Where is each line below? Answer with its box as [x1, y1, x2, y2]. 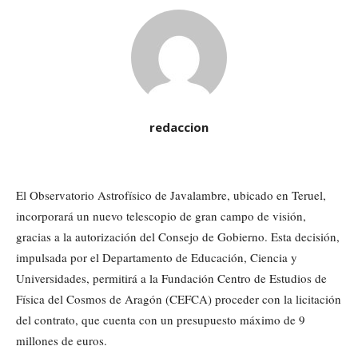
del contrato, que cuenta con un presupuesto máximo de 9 [16, 312, 305, 328]
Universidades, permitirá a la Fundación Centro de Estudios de [16, 270, 327, 287]
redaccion [149, 119, 209, 136]
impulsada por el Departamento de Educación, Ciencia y [16, 249, 297, 266]
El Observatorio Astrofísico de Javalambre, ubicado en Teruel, [16, 187, 326, 204]
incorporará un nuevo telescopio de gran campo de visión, [16, 208, 306, 225]
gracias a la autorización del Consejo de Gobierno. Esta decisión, [16, 229, 340, 245]
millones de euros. [16, 332, 107, 349]
